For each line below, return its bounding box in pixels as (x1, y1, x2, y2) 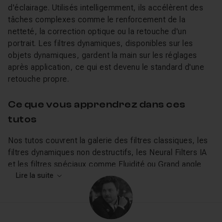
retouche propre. (8, 74, 69, 84)
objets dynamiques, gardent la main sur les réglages (8, 51, 197, 60)
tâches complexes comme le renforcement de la (8, 15, 185, 24)
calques (81, 195, 111, 205)
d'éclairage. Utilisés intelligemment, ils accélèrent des (8, 3, 203, 12)
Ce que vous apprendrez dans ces (8, 99, 186, 110)
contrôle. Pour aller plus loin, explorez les (8, 207, 158, 217)
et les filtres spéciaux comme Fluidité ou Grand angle (8, 160, 202, 169)
